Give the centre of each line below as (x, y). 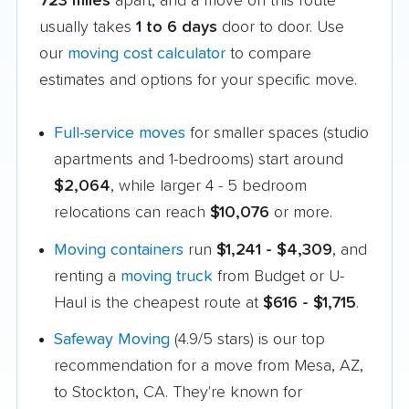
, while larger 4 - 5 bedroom (209, 186)
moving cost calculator (147, 53)
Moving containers (119, 250)
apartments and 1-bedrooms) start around (199, 159)
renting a (87, 276)
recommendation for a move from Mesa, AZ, (209, 367)
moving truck (167, 276)
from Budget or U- (278, 276)
